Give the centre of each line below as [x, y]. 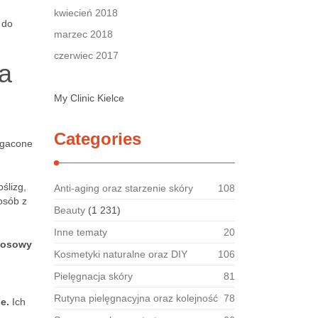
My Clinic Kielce [89, 98]
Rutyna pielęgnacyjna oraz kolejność [136, 298]
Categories [98, 139]
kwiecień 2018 [86, 13]
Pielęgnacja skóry [93, 276]
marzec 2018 [83, 34]
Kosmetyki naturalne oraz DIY [121, 254]
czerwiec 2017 [86, 55]
